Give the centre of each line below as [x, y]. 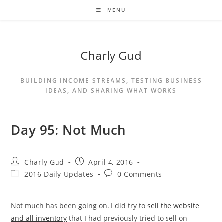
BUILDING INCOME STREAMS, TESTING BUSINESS [111, 81]
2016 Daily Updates [59, 174]
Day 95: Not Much [69, 130]
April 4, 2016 [111, 162]
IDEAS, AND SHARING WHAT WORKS [111, 90]
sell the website [173, 205]
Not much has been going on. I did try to [79, 205]
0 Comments [140, 174]
